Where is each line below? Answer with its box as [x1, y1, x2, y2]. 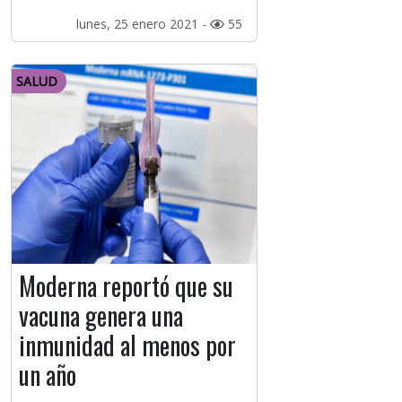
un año [19, 356, 76, 394]
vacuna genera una [19, 297, 183, 335]
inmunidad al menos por [19, 327, 236, 364]
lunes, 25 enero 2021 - [75, 15, 210, 33]
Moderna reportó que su [19, 267, 233, 305]
